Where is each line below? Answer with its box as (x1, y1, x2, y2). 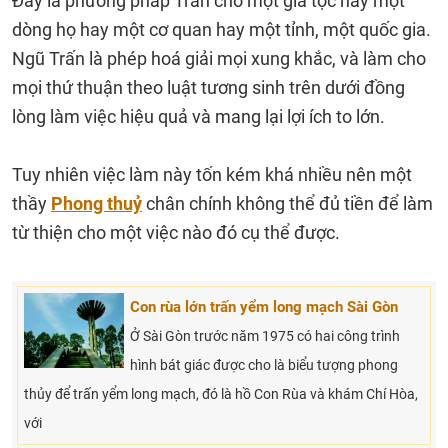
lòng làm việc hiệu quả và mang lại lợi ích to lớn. (12, 106, 385, 127)
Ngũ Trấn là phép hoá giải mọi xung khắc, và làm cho (12, 48, 426, 69)
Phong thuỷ (51, 193, 142, 214)
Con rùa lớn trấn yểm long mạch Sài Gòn (130, 298, 398, 316)
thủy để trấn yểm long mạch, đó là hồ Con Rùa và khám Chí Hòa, (24, 386, 418, 402)
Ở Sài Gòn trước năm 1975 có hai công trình (130, 328, 400, 344)
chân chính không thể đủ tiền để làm (142, 193, 433, 214)
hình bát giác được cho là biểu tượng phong (130, 357, 398, 373)
